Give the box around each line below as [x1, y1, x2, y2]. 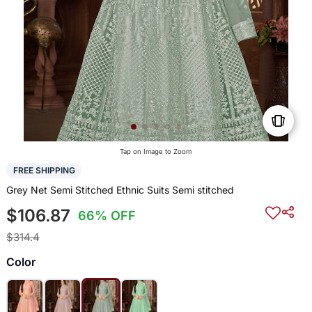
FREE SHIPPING [13, 165, 75, 176]
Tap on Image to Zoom [120, 148, 192, 156]
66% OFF [78, 208, 136, 223]
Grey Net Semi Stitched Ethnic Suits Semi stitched [6, 183, 234, 196]
